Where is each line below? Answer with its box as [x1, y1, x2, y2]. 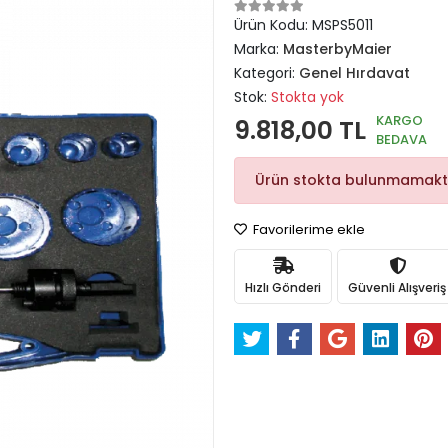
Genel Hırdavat [299, 63, 410, 83]
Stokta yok [271, 87, 344, 107]
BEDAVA [376, 130, 427, 149]
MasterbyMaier [283, 39, 392, 59]
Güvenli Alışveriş [348, 278, 446, 296]
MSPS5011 [312, 15, 373, 35]
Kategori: [234, 63, 299, 83]
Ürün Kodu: [234, 15, 312, 35]
